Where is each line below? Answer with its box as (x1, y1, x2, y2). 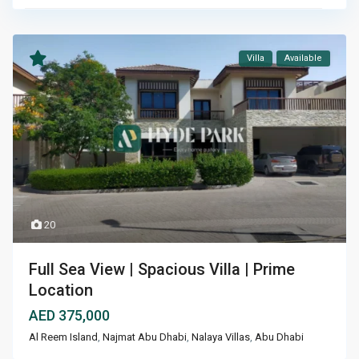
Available (284, 53, 322, 64)
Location (29, 280, 94, 300)
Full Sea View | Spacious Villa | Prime (29, 259, 296, 279)
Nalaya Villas (192, 330, 251, 343)
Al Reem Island (29, 330, 99, 343)
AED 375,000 (29, 306, 111, 324)
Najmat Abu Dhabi (103, 330, 188, 343)
